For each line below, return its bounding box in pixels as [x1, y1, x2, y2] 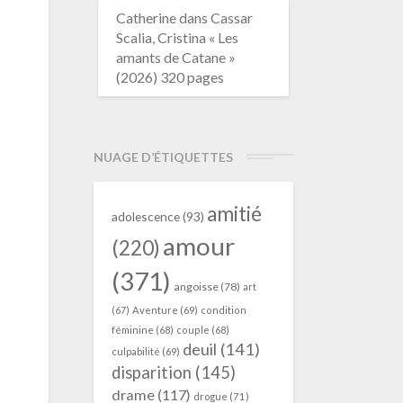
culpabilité [111, 345, 160, 357]
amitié [206, 201, 262, 226]
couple [175, 324, 210, 336]
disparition [111, 363, 192, 382]
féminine [111, 324, 154, 336]
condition [200, 304, 246, 316]
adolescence [111, 209, 180, 224]
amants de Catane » [115, 49, 236, 66]
